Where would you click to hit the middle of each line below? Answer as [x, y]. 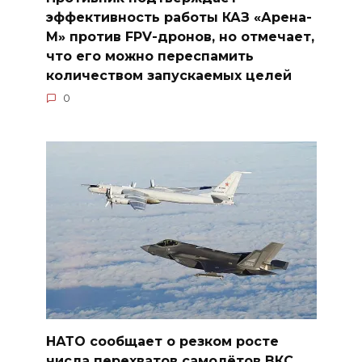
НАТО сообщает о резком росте [162, 341]
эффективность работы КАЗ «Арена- [179, 17]
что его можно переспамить [149, 56]
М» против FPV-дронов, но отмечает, [180, 36]
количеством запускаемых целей [168, 75]
